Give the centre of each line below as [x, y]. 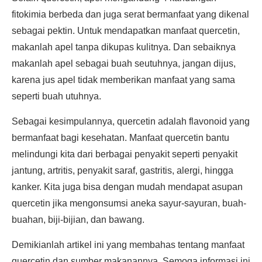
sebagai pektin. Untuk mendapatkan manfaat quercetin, [126, 31]
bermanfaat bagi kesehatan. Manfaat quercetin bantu [120, 138]
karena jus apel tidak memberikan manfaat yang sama [123, 80]
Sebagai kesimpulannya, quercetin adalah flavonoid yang [131, 121]
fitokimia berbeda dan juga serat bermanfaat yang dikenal [130, 14]
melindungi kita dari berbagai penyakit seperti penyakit [125, 154]
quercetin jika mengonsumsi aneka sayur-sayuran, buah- [129, 203]
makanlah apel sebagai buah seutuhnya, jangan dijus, [124, 63]
